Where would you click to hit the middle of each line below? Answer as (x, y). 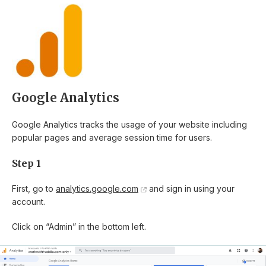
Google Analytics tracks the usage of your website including (129, 125)
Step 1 (26, 164)
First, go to (34, 189)
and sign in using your (190, 189)
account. (28, 202)
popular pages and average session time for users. (112, 138)
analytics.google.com (97, 189)
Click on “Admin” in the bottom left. (79, 227)
